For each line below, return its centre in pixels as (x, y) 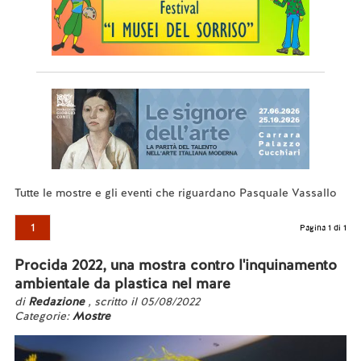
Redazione (58, 301)
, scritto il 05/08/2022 (143, 301)
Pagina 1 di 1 (324, 228)
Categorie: (43, 316)
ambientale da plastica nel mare (122, 283)
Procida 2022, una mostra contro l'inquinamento (175, 265)
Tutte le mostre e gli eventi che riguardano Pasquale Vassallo (175, 193)
